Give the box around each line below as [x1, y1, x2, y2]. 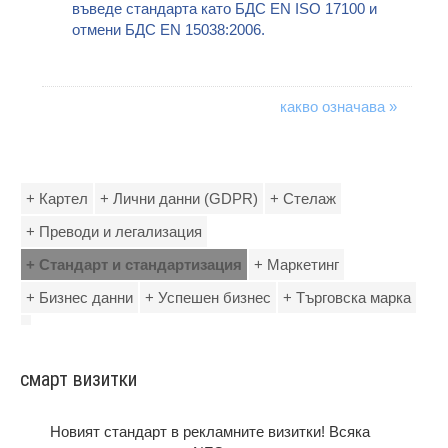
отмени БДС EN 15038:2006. [72, 21, 266, 38]
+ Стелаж [270, 190, 336, 207]
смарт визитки [20, 367, 137, 391]
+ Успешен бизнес [145, 289, 271, 306]
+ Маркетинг [254, 256, 339, 273]
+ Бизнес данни [26, 289, 133, 306]
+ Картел [26, 190, 88, 207]
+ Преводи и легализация [26, 223, 202, 240]
